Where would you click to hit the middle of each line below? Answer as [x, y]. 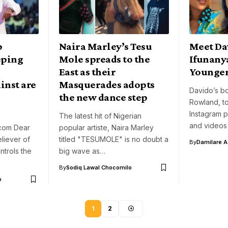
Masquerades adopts [107, 85]
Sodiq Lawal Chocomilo [99, 168]
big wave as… [82, 151]
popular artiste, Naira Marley [106, 128]
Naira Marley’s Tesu [106, 47]
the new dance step [103, 97]
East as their [88, 72]
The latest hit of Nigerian [100, 116]
